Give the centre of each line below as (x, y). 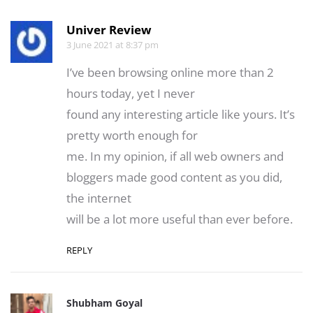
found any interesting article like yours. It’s (181, 114)
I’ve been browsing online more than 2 (170, 72)
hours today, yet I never (131, 93)
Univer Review (109, 29)
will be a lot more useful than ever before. (180, 219)
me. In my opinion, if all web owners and (175, 156)
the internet (99, 198)
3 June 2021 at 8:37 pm (112, 44)
